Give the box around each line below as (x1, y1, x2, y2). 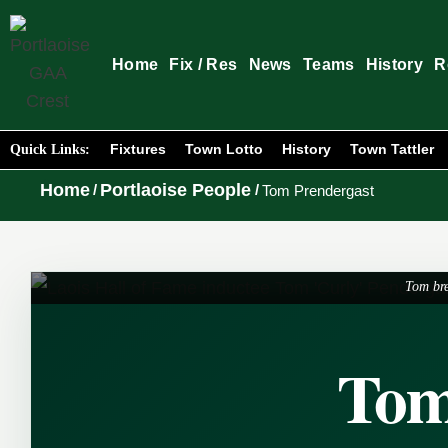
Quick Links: (10, 142, 90, 157)
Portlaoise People (100, 180, 252, 200)
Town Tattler (350, 141, 434, 157)
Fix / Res (169, 56, 238, 73)
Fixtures (110, 141, 166, 157)
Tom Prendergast (261, 181, 374, 199)
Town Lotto (185, 141, 263, 157)
